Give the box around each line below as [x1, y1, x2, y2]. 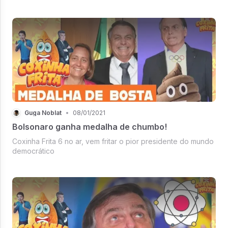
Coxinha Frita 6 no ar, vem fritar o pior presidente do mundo [12, 136, 214, 146]
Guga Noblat [24, 108, 62, 117]
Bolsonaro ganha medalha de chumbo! [12, 121, 167, 132]
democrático [12, 146, 56, 155]
